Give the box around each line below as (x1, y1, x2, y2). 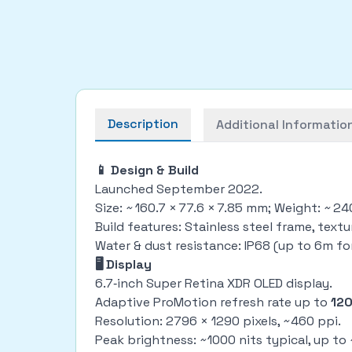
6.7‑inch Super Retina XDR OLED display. (95, 275, 335, 291)
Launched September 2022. (95, 181, 266, 197)
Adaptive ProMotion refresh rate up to (95, 294, 331, 310)
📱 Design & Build (95, 162, 199, 178)
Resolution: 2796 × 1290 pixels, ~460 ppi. (95, 313, 341, 329)
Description (108, 115, 178, 132)
